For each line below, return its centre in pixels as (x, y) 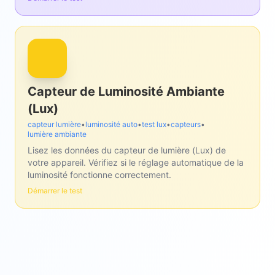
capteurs (186, 124)
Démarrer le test (55, 190)
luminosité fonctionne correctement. (99, 174)
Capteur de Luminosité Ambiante (126, 91)
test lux (154, 124)
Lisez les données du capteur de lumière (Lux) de (127, 150)
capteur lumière (54, 124)
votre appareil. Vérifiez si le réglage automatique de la (136, 162)
